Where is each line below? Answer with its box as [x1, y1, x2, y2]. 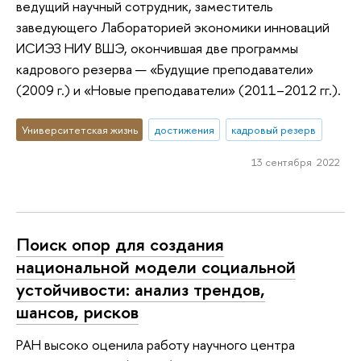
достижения [154, 122, 214, 137]
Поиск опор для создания [16, 232, 224, 257]
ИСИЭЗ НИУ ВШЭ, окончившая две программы [16, 39, 298, 58]
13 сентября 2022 [251, 154, 340, 169]
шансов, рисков [16, 300, 139, 325]
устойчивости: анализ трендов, [16, 277, 265, 302]
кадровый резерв [231, 122, 317, 137]
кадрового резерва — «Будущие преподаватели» [16, 60, 313, 79]
